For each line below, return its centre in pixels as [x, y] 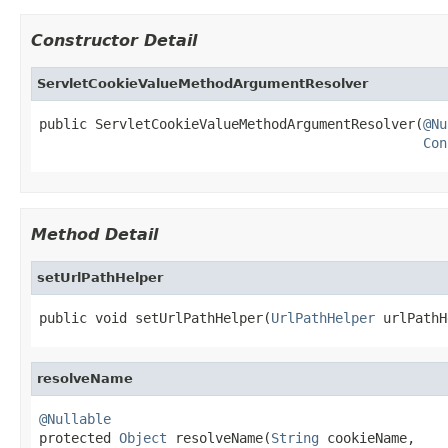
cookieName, [367, 437]
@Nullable [75, 418]
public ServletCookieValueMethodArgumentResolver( [231, 123]
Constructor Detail [114, 40]
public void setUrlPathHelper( [155, 317]
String [295, 437]
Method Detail [94, 234]
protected [79, 437]
